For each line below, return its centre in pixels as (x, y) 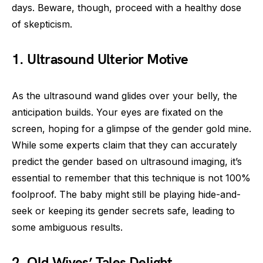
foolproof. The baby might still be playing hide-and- (126, 194)
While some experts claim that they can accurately (124, 145)
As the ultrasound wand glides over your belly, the (124, 96)
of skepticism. (42, 24)
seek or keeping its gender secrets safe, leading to (123, 211)
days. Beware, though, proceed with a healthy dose (127, 8)
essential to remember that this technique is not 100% (131, 178)
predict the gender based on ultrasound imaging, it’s (127, 161)
